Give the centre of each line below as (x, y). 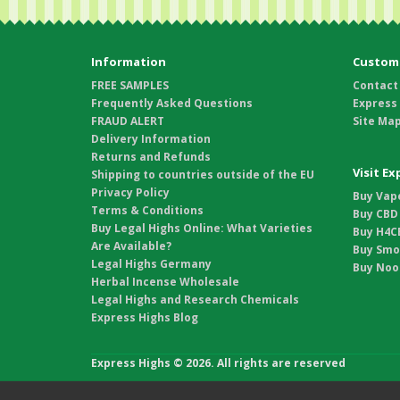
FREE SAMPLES (130, 86)
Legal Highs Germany (151, 264)
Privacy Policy (130, 193)
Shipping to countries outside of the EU (203, 175)
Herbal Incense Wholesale (165, 282)
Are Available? (131, 246)
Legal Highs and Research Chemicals (195, 300)
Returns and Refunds (151, 157)
